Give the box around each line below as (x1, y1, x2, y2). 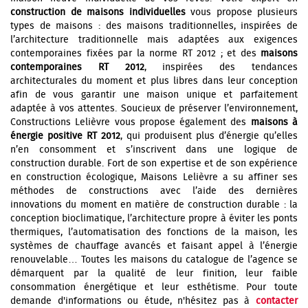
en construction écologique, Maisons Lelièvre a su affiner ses (10, 170, 298, 185)
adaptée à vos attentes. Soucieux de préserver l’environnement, (10, 101, 298, 116)
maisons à (250, 115, 298, 130)
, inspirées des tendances (144, 60, 298, 75)
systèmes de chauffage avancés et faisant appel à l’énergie (10, 239, 298, 254)
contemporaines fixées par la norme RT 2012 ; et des (10, 46, 261, 61)
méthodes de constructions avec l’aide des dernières (10, 184, 298, 199)
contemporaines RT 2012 (10, 60, 144, 75)
